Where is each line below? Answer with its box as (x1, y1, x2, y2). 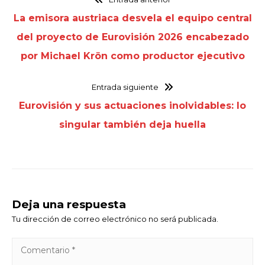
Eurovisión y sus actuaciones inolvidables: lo (19, 99, 246, 111)
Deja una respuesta (12, 197, 126, 211)
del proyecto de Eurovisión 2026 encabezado (16, 31, 249, 43)
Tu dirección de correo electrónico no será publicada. (12, 214, 218, 224)
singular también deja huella (59, 118, 206, 130)
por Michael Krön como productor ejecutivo (20, 50, 245, 62)
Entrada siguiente (92, 82, 159, 92)
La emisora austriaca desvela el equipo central (13, 12, 252, 24)
